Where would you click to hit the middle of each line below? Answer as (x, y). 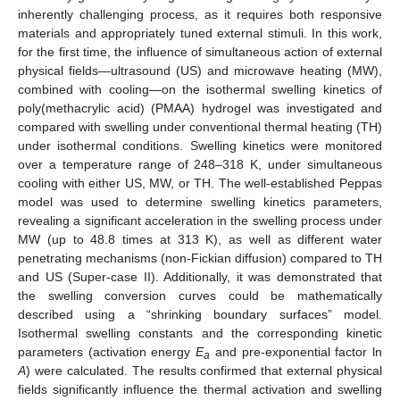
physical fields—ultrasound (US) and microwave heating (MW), (200, 70)
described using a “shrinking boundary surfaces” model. (200, 314)
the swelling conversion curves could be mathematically (200, 295)
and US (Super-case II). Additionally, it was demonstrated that (200, 276)
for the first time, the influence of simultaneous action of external (200, 51)
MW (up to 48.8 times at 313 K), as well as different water (200, 239)
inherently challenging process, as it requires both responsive (200, 14)
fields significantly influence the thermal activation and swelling (200, 389)
